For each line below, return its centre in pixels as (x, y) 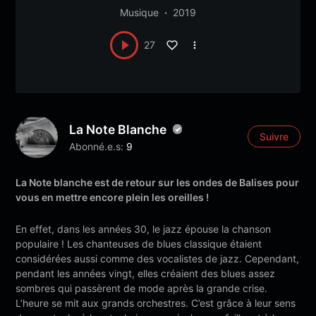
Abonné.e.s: (97, 146)
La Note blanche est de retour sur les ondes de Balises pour (158, 182)
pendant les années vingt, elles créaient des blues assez (146, 273)
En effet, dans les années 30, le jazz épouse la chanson (144, 229)
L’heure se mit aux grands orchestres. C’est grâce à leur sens (156, 303)
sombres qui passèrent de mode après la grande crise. (142, 288)
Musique (139, 12)
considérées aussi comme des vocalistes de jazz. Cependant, (158, 258)
